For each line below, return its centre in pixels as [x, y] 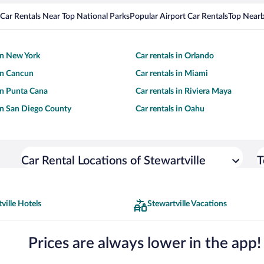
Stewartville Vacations [187, 204]
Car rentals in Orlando [175, 56]
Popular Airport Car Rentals [179, 17]
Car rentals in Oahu [170, 109]
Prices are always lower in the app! [145, 243]
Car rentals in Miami [172, 74]
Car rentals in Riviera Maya [184, 92]
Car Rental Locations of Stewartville [113, 161]
